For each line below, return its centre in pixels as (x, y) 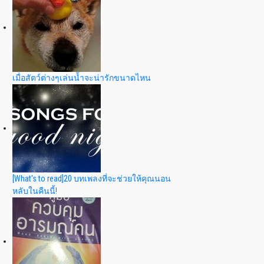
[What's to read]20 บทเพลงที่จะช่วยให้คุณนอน (92, 179)
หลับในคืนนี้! (35, 191)
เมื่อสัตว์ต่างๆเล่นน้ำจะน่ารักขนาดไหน (82, 78)
